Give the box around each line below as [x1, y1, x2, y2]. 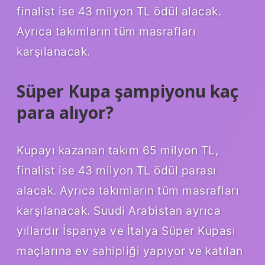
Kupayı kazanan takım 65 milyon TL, [17, 143, 218, 157]
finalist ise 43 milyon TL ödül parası [17, 163, 216, 177]
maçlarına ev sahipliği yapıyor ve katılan [17, 243, 243, 258]
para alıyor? [17, 101, 114, 124]
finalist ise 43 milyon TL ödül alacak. [17, 4, 221, 18]
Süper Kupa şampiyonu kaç [17, 79, 238, 102]
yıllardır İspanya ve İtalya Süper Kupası [17, 223, 235, 238]
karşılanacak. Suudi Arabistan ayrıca [17, 203, 221, 218]
